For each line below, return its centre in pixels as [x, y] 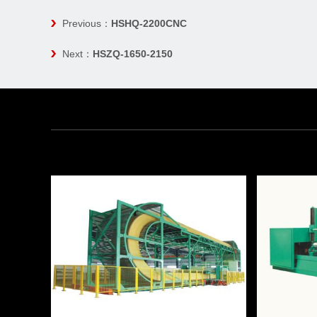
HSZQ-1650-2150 [133, 53]
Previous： [87, 23]
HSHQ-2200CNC [149, 23]
